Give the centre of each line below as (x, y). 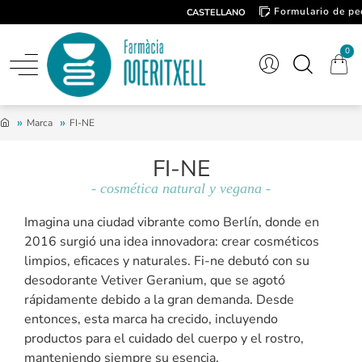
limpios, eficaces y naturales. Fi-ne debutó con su (167, 261)
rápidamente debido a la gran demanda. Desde (159, 300)
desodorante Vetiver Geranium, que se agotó (155, 280)
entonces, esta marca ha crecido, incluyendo (151, 319)
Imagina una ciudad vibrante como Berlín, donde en (172, 222)
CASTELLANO (216, 13)
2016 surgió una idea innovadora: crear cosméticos (172, 242)
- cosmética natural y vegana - (181, 188)
